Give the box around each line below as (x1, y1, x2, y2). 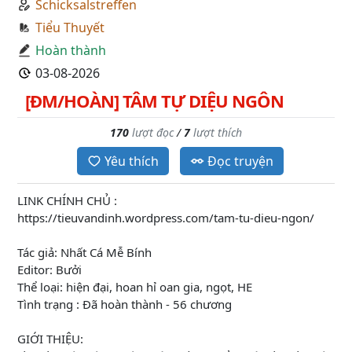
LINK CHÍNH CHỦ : (17, 192, 117, 208)
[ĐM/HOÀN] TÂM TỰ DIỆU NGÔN (25, 89, 284, 112)
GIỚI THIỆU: (17, 331, 83, 346)
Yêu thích (104, 152, 159, 170)
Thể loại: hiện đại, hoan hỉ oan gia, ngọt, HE (17, 279, 252, 295)
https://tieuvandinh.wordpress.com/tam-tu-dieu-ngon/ (17, 210, 314, 225)
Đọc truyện (207, 152, 273, 170)
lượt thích (193, 125, 242, 140)
